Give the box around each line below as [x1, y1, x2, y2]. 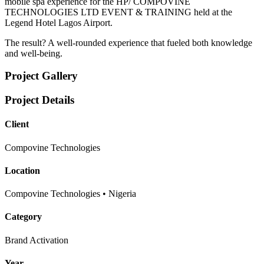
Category [5, 212, 42, 222]
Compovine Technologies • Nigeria [5, 189, 136, 199]
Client [5, 119, 29, 130]
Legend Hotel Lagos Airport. [5, 17, 113, 28]
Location [5, 165, 40, 176]
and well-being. [5, 48, 62, 58]
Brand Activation [5, 235, 68, 245]
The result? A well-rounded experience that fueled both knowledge [5, 37, 252, 48]
